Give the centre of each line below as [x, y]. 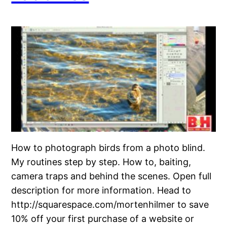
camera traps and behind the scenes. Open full [111, 176]
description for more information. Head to [101, 191]
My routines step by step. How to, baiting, [101, 162]
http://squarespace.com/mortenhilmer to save [110, 205]
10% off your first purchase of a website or [103, 219]
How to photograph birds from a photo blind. [108, 148]
